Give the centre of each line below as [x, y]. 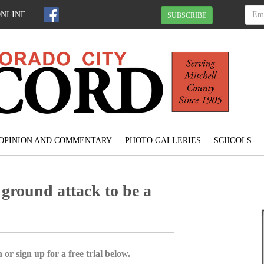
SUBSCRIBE [187, 15]
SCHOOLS [232, 141]
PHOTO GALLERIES [163, 141]
